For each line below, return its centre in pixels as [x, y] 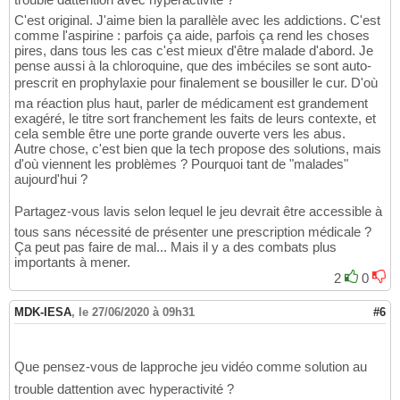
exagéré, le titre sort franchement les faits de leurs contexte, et [195, 119]
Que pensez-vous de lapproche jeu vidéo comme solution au [191, 367]
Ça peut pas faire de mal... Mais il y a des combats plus [175, 247]
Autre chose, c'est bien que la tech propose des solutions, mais [198, 149]
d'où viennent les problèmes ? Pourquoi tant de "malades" [181, 164]
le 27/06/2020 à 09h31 [137, 312]
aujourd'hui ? [51, 179]
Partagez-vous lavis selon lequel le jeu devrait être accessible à [198, 212]
